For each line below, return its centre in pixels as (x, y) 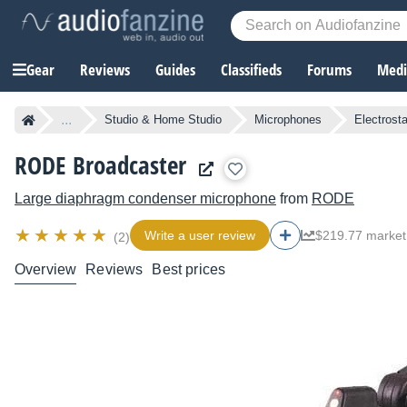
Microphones (288, 120)
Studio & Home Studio (163, 120)
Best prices (189, 270)
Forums (329, 70)
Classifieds (251, 70)
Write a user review (200, 236)
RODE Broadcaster (100, 165)
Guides (175, 70)
